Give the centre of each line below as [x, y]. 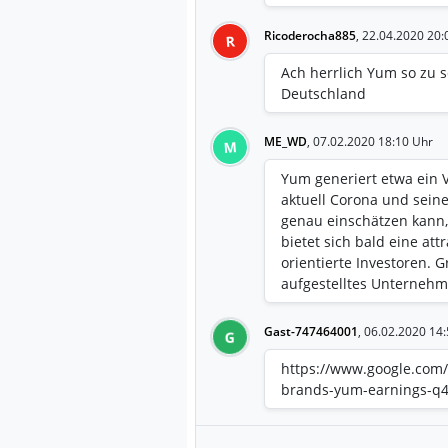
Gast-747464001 [311, 331]
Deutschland [323, 93]
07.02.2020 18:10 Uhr [373, 141]
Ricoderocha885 [310, 35]
